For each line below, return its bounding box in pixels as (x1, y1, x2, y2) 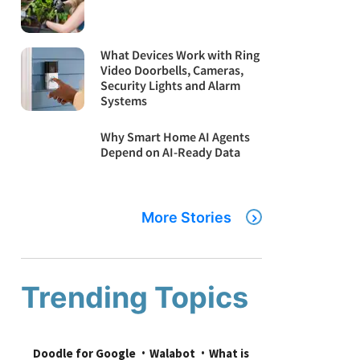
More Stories (141, 208, 231, 226)
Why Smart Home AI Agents (100, 128, 251, 145)
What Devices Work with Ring (100, 46, 260, 63)
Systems (100, 92, 148, 108)
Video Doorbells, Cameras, (100, 61, 244, 78)
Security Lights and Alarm (100, 76, 241, 93)
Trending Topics (21, 279, 248, 315)
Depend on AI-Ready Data (100, 143, 241, 160)
